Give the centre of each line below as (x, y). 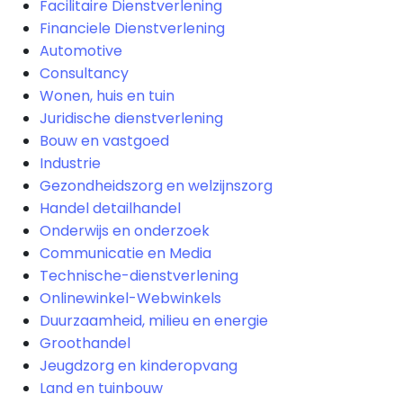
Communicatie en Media (125, 253)
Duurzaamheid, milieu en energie (154, 321)
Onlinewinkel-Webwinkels (130, 298)
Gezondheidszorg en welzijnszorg (156, 186)
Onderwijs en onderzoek (125, 231)
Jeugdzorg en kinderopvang (139, 366)
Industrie (70, 163)
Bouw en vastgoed (104, 141)
